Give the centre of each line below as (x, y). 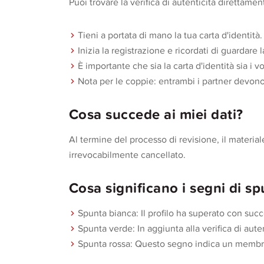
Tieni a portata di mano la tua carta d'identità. (170, 35)
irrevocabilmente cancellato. (127, 155)
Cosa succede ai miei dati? (156, 115)
